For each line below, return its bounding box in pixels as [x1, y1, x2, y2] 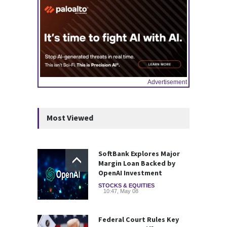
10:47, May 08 [103, 188, 138, 195]
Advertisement [147, 79, 187, 86]
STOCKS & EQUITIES [98, 182, 155, 189]
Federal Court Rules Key [98, 215, 179, 224]
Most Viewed [47, 112, 93, 123]
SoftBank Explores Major [98, 149, 180, 159]
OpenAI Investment [98, 168, 162, 178]
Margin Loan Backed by [98, 159, 175, 168]
